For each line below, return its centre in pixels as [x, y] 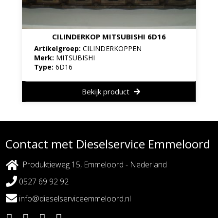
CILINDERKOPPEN [112, 48]
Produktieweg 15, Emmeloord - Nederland [93, 165]
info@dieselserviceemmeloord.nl [74, 198]
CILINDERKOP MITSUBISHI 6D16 [109, 36]
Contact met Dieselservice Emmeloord [108, 144]
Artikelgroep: [58, 48]
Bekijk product [106, 91]
